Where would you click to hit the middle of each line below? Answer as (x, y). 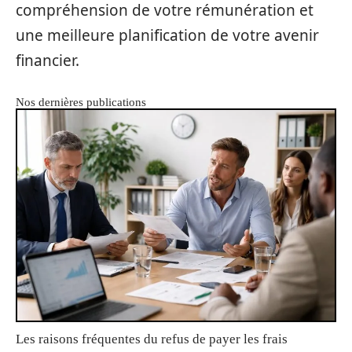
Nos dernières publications (81, 103)
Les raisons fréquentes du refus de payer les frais (152, 339)
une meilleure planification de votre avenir (167, 36)
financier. (48, 61)
